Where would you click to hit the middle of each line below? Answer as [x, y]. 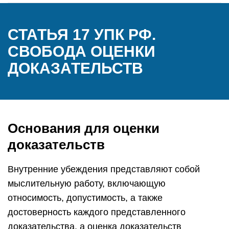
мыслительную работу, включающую [87, 184]
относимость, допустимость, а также [85, 198]
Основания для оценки [84, 128]
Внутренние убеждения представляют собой [104, 169]
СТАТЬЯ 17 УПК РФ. [82, 35]
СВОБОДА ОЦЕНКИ [82, 51]
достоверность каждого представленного [97, 212]
